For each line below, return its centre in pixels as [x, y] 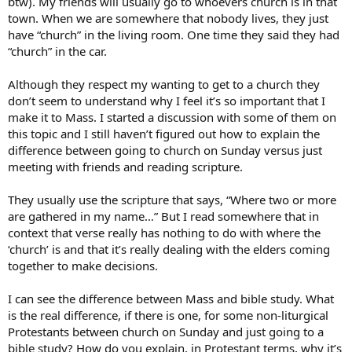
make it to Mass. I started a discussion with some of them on [172, 117]
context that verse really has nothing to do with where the [164, 232]
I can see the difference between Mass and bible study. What [171, 298]
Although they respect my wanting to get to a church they [164, 84]
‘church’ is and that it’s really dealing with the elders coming [169, 249]
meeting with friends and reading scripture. [125, 166]
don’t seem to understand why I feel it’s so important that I [167, 100]
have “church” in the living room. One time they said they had [174, 34]
